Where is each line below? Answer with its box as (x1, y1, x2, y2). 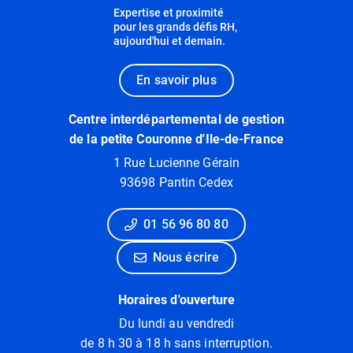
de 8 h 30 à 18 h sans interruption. (80, 335, 273, 351)
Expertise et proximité (113, 6, 224, 19)
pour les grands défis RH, (113, 20, 237, 33)
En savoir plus (136, 72, 217, 87)
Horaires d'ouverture (117, 292, 236, 307)
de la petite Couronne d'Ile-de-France (69, 131, 284, 147)
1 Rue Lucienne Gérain (113, 154, 240, 170)
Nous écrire (152, 249, 220, 265)
